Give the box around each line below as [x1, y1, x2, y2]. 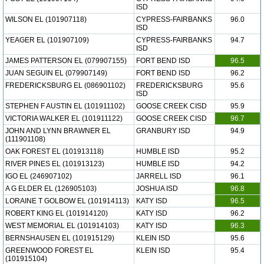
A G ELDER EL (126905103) [5, 184, 97, 193]
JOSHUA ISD [136, 184, 178, 193]
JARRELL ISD [136, 172, 181, 180]
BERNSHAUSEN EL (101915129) [5, 234, 114, 242]
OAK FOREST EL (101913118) [5, 147, 104, 156]
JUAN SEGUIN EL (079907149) [5, 69, 107, 77]
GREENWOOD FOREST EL [5, 246, 94, 255]
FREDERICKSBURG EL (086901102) [5, 81, 126, 90]
